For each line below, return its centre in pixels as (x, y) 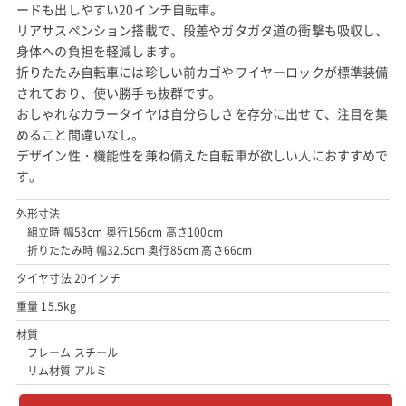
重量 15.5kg (46, 306)
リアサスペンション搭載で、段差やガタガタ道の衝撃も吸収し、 (202, 30)
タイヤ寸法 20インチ (68, 278)
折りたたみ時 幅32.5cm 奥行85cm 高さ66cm (140, 250)
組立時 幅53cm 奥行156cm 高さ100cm (125, 232)
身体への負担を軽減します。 (100, 51)
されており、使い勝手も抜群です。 (119, 92)
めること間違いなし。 (80, 134)
